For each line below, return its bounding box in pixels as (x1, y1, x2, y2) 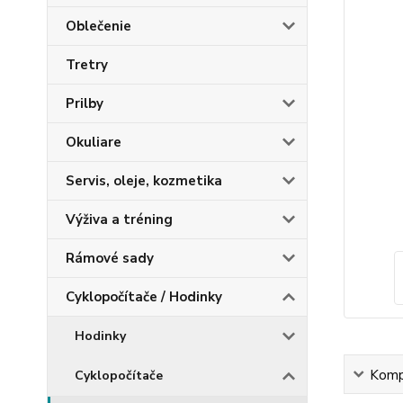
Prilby (66, 94, 103, 112)
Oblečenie (66, 17, 131, 35)
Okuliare (66, 133, 121, 151)
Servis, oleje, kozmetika (66, 172, 222, 190)
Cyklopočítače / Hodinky (66, 288, 222, 306)
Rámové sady (66, 249, 154, 267)
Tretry (66, 56, 108, 74)
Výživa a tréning (66, 210, 173, 228)
